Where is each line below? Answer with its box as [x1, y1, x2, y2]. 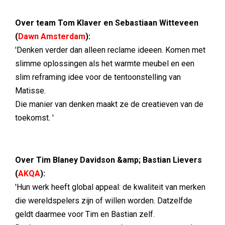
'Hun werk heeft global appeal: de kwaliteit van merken [15, 182, 205, 192]
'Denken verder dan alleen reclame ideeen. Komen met [15, 45, 205, 55]
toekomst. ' [15, 113, 54, 123]
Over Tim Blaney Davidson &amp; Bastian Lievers [15, 155, 202, 165]
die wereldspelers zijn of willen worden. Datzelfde [15, 196, 192, 205]
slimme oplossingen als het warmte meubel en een [15, 59, 194, 68]
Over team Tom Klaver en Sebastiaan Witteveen [15, 18, 198, 28]
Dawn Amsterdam [18, 32, 85, 41]
